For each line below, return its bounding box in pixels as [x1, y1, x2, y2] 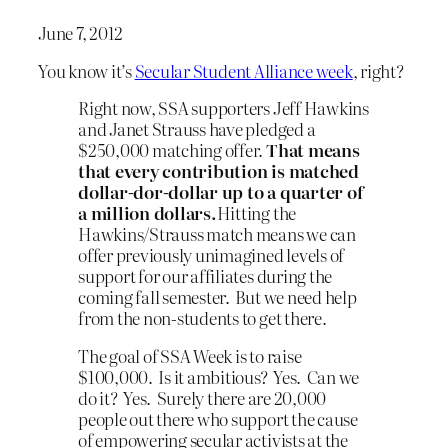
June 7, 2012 [38, 19, 124, 45]
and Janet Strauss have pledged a [78, 116, 316, 142]
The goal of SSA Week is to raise [78, 343, 302, 369]
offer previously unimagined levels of [78, 242, 345, 268]
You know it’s [38, 57, 135, 83]
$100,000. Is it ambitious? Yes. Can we [78, 364, 360, 390]
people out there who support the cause [78, 406, 358, 432]
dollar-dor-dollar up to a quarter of [78, 179, 364, 205]
